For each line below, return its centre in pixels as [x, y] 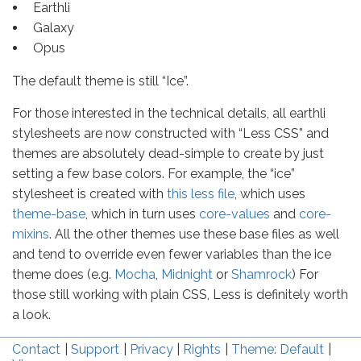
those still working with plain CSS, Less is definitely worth [180, 295]
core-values [234, 214]
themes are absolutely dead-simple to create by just [168, 154]
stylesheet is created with [89, 194]
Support [95, 350]
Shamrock [261, 275]
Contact [36, 350]
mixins [31, 234]
